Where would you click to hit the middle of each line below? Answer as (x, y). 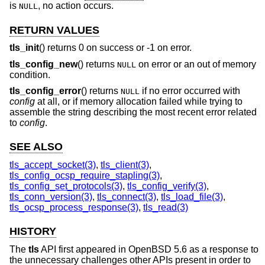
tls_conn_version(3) (51, 196)
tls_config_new (43, 64)
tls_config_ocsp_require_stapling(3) (85, 175)
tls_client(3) (125, 164)
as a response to (223, 249)
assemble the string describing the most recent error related (133, 112)
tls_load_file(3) (192, 196)
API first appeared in (84, 249)
